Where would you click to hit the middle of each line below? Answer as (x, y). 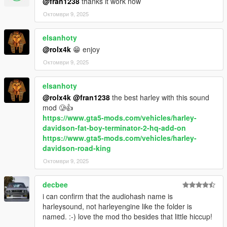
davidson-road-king (77, 148)
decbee (55, 185)
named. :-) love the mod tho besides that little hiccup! (127, 217)
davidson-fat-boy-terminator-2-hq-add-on (114, 128)
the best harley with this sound (160, 98)
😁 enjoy (85, 49)
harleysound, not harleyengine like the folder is (117, 206)
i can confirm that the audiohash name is (108, 196)
